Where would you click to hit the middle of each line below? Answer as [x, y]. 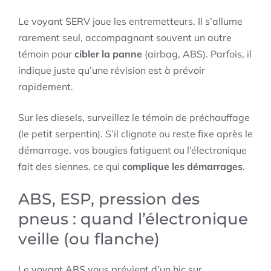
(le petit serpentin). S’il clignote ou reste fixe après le [135, 134]
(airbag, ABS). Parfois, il [197, 54]
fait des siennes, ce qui [70, 167]
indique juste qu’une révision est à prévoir [112, 70]
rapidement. [46, 87]
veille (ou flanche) [89, 239]
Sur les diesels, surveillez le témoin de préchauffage [134, 118]
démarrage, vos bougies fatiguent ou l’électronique [132, 150]
